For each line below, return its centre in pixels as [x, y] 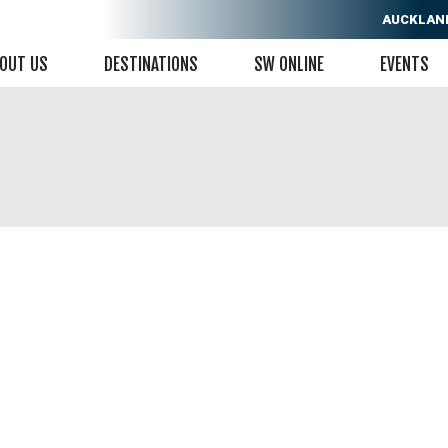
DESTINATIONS [151, 64]
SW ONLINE [289, 64]
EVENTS [404, 64]
